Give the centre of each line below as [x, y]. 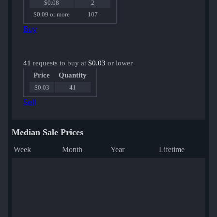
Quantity [73, 75]
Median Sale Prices [47, 132]
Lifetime [172, 150]
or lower [119, 63]
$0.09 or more [52, 15]
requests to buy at [60, 63]
